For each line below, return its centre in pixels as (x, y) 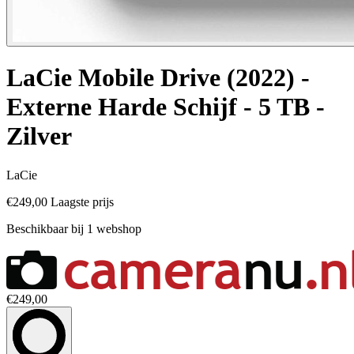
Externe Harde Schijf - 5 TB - (166, 107)
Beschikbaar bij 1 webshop (74, 228)
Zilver (39, 136)
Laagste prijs (82, 201)
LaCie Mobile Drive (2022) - (158, 78)
